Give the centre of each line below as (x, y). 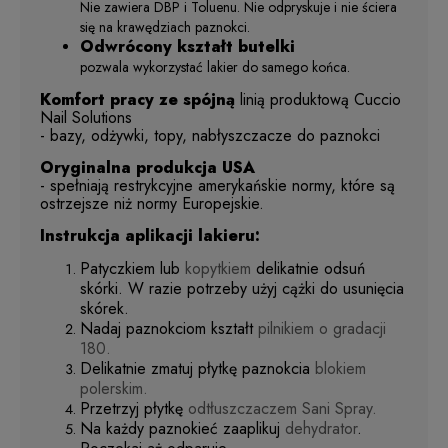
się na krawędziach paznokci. (165, 26)
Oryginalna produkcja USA (147, 167)
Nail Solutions (88, 117)
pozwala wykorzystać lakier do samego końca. (215, 66)
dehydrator (321, 428)
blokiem (340, 368)
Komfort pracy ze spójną (140, 99)
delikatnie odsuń (310, 268)
